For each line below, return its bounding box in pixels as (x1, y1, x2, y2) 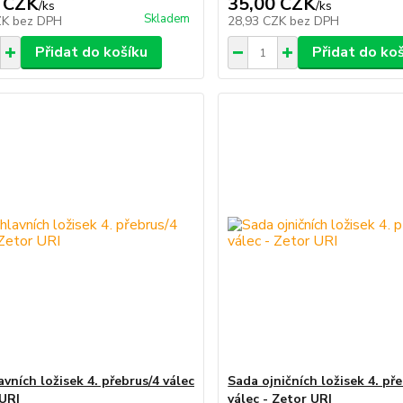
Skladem (144, 11, 191, 28)
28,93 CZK (228, 13, 291, 31)
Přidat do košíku (34, 42, 148, 63)
